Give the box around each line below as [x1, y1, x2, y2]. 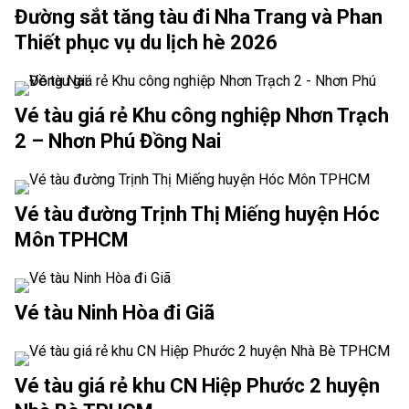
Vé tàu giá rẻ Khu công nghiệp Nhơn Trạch [15, 104, 389, 128]
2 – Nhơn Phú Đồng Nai [15, 130, 221, 153]
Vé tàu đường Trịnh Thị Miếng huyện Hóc [15, 202, 380, 225]
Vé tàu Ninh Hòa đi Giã [15, 300, 215, 324]
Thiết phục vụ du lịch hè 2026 [15, 31, 278, 55]
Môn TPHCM [15, 227, 129, 251]
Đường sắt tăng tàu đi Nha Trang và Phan [15, 5, 383, 29]
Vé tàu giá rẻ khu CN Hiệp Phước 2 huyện [15, 373, 380, 397]
